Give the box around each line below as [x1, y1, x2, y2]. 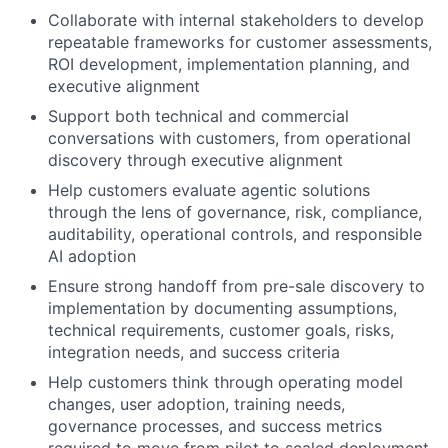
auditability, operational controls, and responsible [48, 224, 422, 244]
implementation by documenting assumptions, [48, 298, 397, 318]
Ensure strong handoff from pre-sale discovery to [48, 276, 425, 296]
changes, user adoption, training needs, [48, 394, 345, 414]
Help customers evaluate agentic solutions [48, 180, 370, 200]
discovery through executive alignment [48, 150, 343, 170]
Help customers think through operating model [48, 372, 403, 392]
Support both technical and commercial [48, 106, 349, 126]
